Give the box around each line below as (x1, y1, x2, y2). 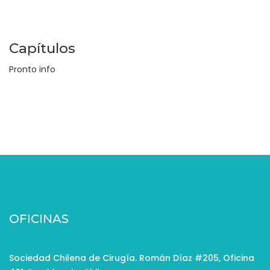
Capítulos (9, 40, 75, 57)
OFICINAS (9, 212, 69, 226)
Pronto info (9, 63, 55, 75)
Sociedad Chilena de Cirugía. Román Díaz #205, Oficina (9, 252, 254, 264)
